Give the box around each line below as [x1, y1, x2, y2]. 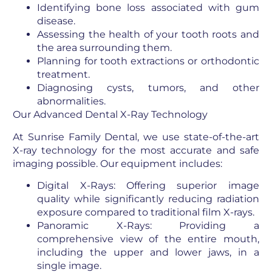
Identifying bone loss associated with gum [37, 2, 259, 14]
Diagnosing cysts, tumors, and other [37, 82, 259, 94]
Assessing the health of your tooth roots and [37, 29, 259, 41]
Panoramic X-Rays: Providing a [37, 219, 259, 231]
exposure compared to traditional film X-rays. [37, 206, 255, 218]
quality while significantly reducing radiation [37, 192, 259, 205]
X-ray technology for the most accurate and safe [13, 144, 259, 156]
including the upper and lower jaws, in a [37, 246, 259, 258]
